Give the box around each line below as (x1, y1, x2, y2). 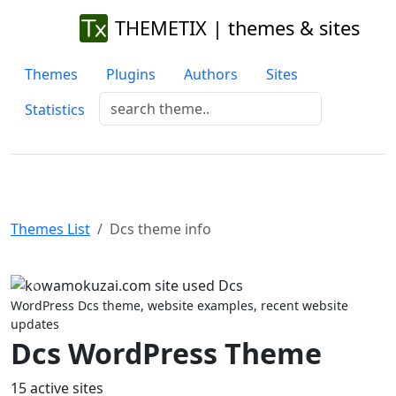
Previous (37, 285, 96, 305)
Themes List (11, 219, 90, 239)
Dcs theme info (110, 219, 211, 239)
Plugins (106, 65, 156, 84)
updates (11, 316, 59, 332)
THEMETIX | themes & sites (114, 15, 360, 41)
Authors (184, 65, 238, 84)
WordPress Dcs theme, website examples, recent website (11, 297, 348, 314)
